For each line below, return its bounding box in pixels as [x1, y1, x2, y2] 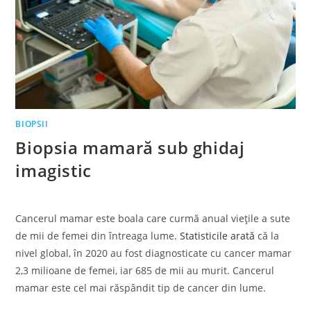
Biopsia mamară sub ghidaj [15, 135, 245, 159]
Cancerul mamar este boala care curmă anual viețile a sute [15, 211, 291, 225]
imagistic [15, 158, 96, 182]
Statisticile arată [180, 228, 255, 242]
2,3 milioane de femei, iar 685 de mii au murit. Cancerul [15, 263, 275, 277]
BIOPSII [15, 117, 49, 130]
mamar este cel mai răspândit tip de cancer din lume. [15, 280, 269, 294]
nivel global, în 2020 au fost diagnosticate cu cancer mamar [15, 246, 292, 260]
